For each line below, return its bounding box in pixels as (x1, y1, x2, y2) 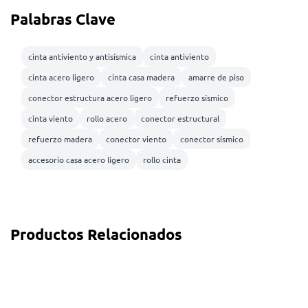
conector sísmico (180, 133, 243, 145)
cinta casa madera (108, 71, 175, 83)
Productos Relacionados (10, 225, 182, 244)
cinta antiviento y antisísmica (28, 51, 136, 63)
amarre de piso (188, 71, 244, 83)
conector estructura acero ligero (28, 92, 152, 104)
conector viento (106, 133, 166, 145)
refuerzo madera (28, 133, 92, 145)
